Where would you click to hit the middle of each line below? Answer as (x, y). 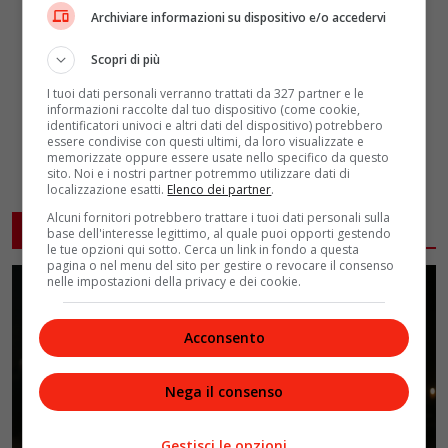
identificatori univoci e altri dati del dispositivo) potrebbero (215, 125)
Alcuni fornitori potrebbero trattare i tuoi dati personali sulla (219, 217)
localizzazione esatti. (107, 189)
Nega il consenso (224, 391)
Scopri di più (126, 59)
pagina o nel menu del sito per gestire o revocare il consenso (221, 265)
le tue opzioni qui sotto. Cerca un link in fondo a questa (203, 249)
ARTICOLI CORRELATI (104, 229)
